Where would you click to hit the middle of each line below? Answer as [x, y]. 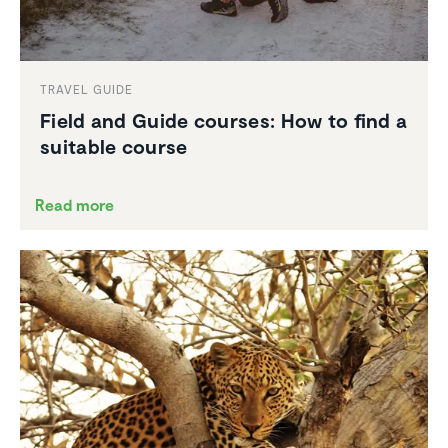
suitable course [114, 145]
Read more [74, 204]
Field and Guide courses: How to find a [224, 119]
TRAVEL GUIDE [86, 88]
